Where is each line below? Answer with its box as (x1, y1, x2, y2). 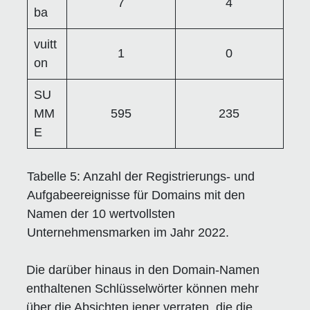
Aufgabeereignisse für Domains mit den (26, 188, 245, 202)
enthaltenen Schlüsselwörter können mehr (26, 281, 259, 295)
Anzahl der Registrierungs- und (80, 169, 255, 183)
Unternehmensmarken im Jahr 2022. (26, 225, 229, 239)
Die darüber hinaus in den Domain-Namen (26, 262, 260, 277)
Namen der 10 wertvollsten (26, 206, 175, 221)
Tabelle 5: (26, 169, 80, 183)
